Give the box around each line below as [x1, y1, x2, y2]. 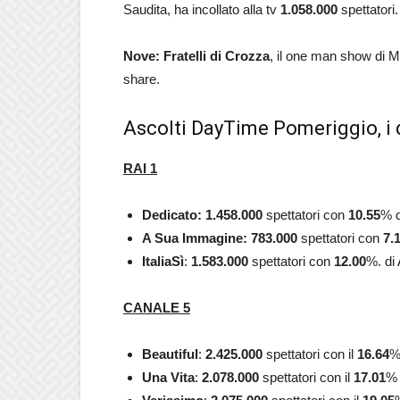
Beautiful [142, 346, 198, 362]
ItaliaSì [142, 254, 184, 269]
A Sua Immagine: [142, 230, 247, 246]
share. [123, 71, 160, 87]
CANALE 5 [123, 300, 190, 315]
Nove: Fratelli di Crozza [123, 48, 270, 63]
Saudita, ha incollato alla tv [123, 2, 280, 17]
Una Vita [142, 370, 195, 385]
